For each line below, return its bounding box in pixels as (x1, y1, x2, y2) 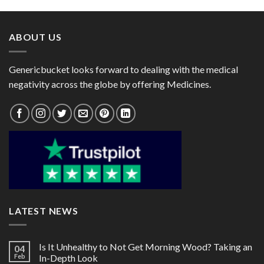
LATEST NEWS (9, 204, 78, 216)
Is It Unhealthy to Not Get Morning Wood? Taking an (39, 241, 252, 253)
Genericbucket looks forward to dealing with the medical (9, 63, 238, 75)
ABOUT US (9, 31, 62, 43)
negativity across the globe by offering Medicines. (9, 78, 211, 90)
